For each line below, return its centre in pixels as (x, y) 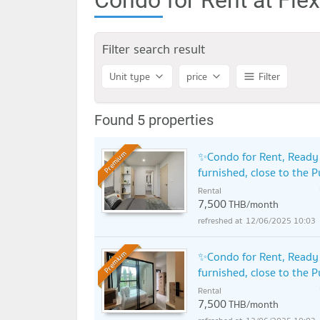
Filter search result (154, 49)
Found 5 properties (154, 120)
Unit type (130, 77)
